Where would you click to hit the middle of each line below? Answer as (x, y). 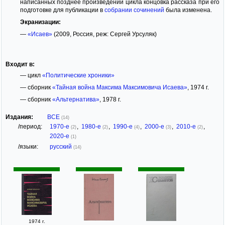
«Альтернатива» (76, 99)
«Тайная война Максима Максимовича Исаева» (120, 87)
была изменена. (188, 10)
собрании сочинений (134, 10)
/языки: (28, 146)
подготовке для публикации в (62, 10)
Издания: (19, 117)
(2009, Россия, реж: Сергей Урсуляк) (104, 34)
